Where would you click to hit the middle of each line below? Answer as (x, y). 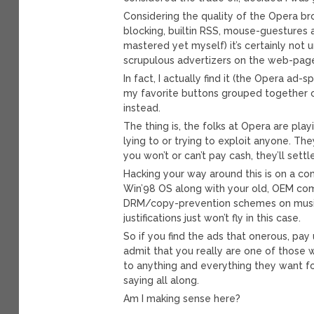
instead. (142, 108)
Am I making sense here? (182, 298)
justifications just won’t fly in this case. (212, 218)
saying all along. (162, 280)
